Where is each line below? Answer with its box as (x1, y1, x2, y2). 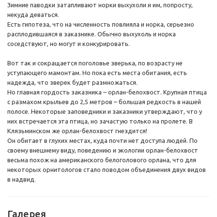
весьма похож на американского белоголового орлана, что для (7, 156, 196, 164)
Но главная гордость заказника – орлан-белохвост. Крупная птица (7, 89, 207, 96)
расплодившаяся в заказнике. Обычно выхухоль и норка (7, 31, 176, 38)
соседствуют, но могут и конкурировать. (7, 40, 130, 47)
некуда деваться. (7, 11, 59, 18)
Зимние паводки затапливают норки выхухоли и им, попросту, (7, 1, 193, 9)
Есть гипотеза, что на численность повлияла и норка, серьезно (7, 21, 194, 28)
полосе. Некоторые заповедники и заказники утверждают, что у (7, 108, 202, 115)
